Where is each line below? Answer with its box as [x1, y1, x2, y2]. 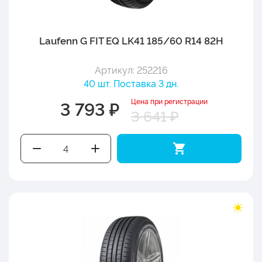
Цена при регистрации [131, 95, 208, 106]
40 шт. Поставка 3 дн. [84, 76, 178, 89]
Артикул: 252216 [94, 63, 168, 76]
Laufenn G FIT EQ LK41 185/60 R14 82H [39, 33, 223, 47]
